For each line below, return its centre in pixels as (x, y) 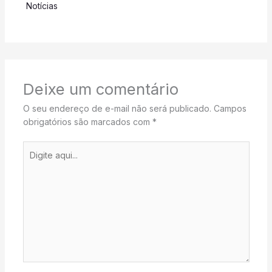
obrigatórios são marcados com (87, 122)
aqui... (33, 161)
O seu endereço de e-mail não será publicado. (117, 109)
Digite (34, 148)
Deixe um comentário (100, 89)
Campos (230, 109)
